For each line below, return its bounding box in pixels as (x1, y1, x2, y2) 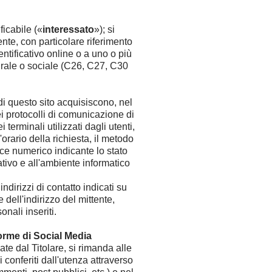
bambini (5, 16, 40, 27)
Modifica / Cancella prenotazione (46, 109, 172, 118)
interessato (42, 24, 94, 35)
